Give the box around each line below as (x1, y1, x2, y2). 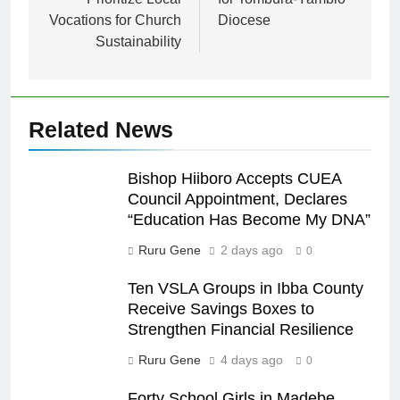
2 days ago (221, 242, 283, 257)
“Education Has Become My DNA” (128, 210, 371, 229)
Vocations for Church (49, 12, 181, 28)
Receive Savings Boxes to (128, 299, 314, 318)
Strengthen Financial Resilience (128, 320, 354, 338)
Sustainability (96, 33, 181, 49)
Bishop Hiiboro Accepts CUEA (128, 169, 341, 187)
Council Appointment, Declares (128, 189, 347, 208)
